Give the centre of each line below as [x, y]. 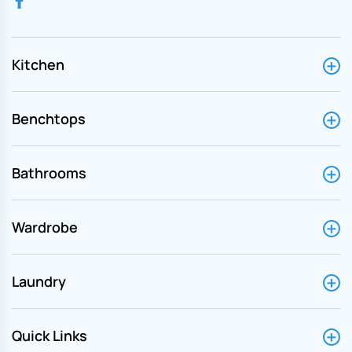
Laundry [39, 281]
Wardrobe [45, 227]
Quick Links [49, 335]
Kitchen [38, 64]
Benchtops [49, 118]
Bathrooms [49, 172]
